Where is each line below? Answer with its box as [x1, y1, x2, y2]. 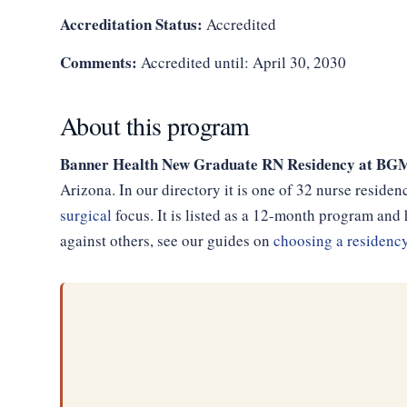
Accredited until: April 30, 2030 [136, 52, 346, 73]
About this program [59, 108, 250, 143]
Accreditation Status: [59, 13, 203, 35]
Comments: [59, 51, 137, 74]
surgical [59, 204, 112, 225]
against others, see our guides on [59, 230, 273, 251]
